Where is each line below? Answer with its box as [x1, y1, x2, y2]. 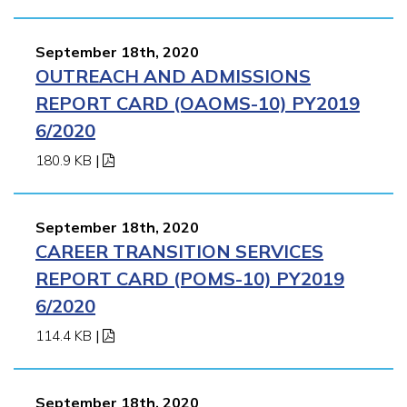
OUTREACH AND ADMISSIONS [35, 65, 311, 87]
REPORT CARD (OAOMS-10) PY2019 [35, 92, 360, 114]
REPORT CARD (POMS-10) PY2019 [35, 266, 344, 290]
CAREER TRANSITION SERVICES [35, 239, 323, 263]
